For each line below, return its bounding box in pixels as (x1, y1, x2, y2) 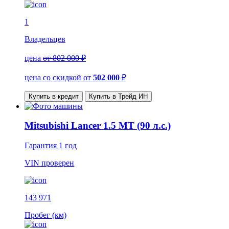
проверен (41, 158, 74, 168)
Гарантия (25, 141, 59, 150)
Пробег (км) (25, 211, 66, 220)
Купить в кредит (29, 92, 79, 100)
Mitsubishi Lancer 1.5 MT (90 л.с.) (25, 120, 171, 131)
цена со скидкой (25, 73, 83, 82)
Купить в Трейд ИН (89, 92, 148, 100)
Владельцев (25, 34, 65, 43)
